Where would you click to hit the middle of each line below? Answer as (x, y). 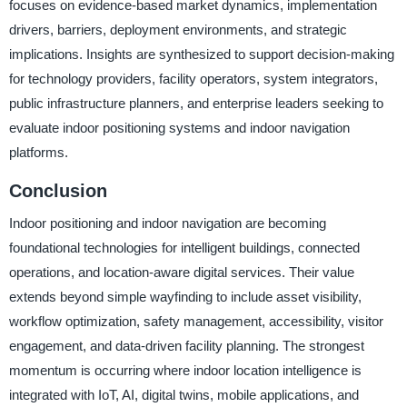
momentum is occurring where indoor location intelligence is (185, 371)
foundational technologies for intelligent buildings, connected (184, 248)
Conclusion (58, 190)
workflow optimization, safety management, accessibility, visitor (196, 322)
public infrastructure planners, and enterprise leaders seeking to (196, 103)
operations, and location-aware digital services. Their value (181, 273)
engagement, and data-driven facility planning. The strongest (186, 346)
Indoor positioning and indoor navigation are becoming (167, 223)
